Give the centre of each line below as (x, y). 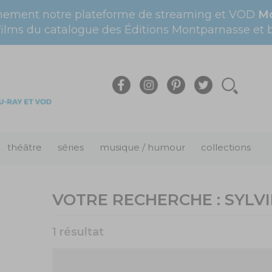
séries (71, 147)
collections (226, 147)
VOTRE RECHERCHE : (138, 200)
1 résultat (78, 232)
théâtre (25, 147)
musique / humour (142, 147)
